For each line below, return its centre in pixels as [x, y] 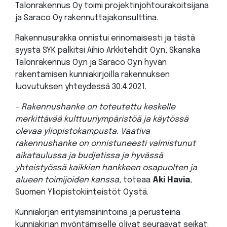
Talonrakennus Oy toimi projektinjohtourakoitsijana [112, 6]
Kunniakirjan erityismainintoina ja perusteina [98, 212]
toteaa [138, 180]
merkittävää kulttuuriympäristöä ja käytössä [102, 119]
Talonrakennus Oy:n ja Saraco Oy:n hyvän [91, 62]
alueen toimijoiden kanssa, [69, 180]
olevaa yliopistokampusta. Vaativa [83, 131]
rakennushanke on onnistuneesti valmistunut [105, 143]
